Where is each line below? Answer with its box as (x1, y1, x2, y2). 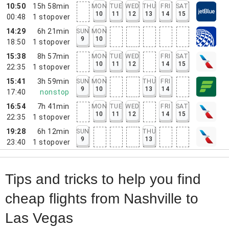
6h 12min (37, 127, 70, 135)
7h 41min (37, 102, 70, 110)
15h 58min (33, 2, 70, 10)
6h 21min (37, 27, 70, 35)
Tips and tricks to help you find (5, 171, 201, 187)
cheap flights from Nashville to (5, 191, 198, 207)
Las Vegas (5, 210, 73, 226)
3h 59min (37, 77, 70, 85)
